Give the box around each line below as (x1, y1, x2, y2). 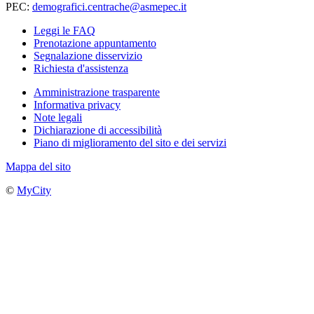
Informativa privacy (34, 98, 121, 111)
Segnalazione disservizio (34, 49, 142, 62)
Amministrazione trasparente (34, 86, 160, 98)
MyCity (17, 184, 51, 196)
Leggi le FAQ (34, 24, 95, 36)
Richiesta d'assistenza (34, 62, 128, 74)
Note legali (34, 111, 82, 123)
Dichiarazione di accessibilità (34, 123, 162, 136)
